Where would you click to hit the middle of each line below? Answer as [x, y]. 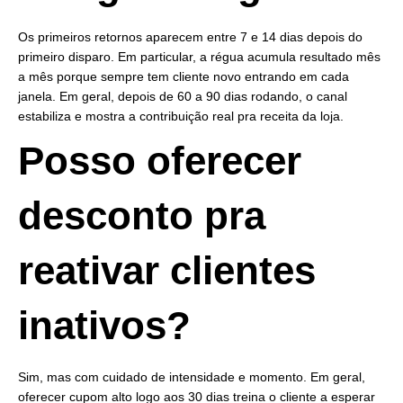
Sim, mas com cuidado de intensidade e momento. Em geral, [192, 377]
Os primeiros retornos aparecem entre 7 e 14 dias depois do [190, 37]
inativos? [104, 326]
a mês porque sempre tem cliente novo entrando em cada [184, 77]
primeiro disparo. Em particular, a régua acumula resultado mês [199, 57]
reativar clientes [167, 271]
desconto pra [142, 216]
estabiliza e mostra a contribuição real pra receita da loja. [181, 116]
